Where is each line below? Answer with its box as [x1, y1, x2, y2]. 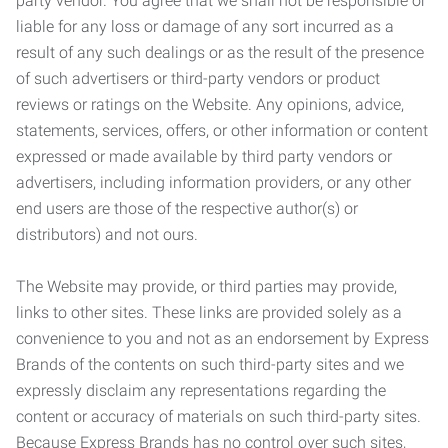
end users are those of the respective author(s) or [16, 199, 358, 218]
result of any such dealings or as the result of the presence [16, 43, 424, 62]
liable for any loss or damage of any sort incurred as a [16, 17, 394, 36]
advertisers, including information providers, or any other [16, 173, 411, 192]
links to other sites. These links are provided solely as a [16, 303, 402, 322]
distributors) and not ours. [16, 225, 198, 244]
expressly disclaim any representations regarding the [16, 381, 386, 400]
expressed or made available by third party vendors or [16, 147, 392, 166]
